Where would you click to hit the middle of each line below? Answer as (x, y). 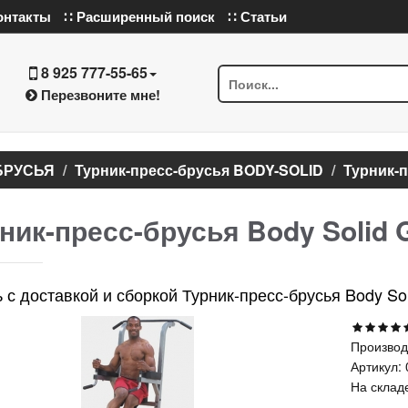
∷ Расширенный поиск (139, 16)
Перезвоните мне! (99, 95)
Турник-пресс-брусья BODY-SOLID (199, 170)
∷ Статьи (257, 16)
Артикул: (377, 366)
